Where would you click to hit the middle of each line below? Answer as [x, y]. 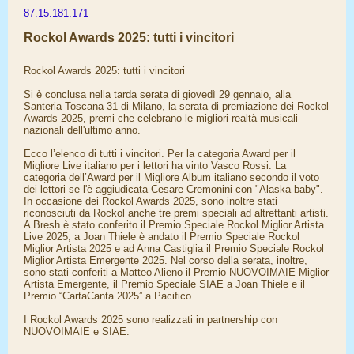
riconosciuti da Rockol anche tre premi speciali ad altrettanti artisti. [176, 213]
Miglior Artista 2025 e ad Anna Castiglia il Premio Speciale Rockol [174, 249]
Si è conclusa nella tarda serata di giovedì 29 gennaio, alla [157, 94]
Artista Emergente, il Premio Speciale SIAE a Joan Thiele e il [164, 284]
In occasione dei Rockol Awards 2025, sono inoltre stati [151, 201]
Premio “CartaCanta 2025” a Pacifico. [109, 296]
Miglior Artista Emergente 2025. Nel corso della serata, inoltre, [166, 260]
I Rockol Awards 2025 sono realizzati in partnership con [151, 320]
